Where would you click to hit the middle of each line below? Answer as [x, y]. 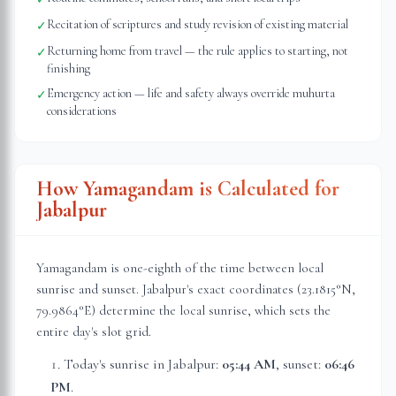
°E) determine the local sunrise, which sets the [205, 310]
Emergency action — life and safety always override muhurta [191, 93]
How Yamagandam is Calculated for [188, 189]
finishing [69, 69]
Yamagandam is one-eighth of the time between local [180, 268]
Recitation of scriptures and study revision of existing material [198, 24]
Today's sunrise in [116, 364]
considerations [82, 111]
